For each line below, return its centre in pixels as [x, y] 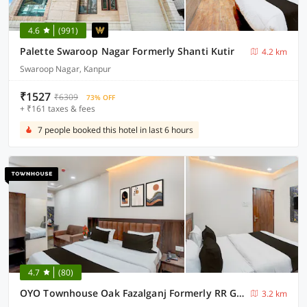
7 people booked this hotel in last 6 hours [115, 130]
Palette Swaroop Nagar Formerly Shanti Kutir [127, 51]
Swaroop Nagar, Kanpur [65, 69]
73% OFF [101, 97]
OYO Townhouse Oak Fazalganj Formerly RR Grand [241, 293]
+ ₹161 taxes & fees [58, 109]
